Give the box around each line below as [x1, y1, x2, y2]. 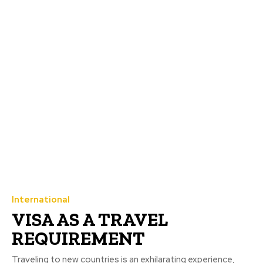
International [12, 194, 70, 206]
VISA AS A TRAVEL [12, 208, 168, 231]
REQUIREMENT [12, 227, 145, 250]
